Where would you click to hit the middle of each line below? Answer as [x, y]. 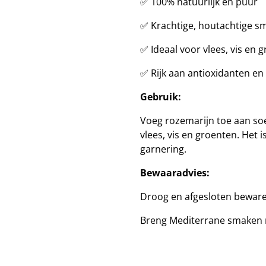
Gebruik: [161, 97]
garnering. [163, 149]
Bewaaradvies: [175, 173]
